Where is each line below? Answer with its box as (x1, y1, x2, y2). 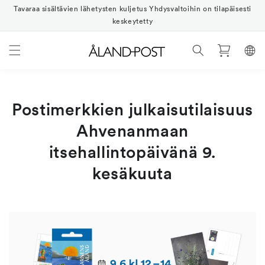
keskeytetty (112, 17, 153, 25)
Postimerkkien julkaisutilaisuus (12, 99, 253, 119)
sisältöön (11, 16, 60, 28)
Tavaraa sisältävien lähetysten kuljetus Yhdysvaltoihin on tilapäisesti (13, 5, 251, 13)
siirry (11, 7, 39, 20)
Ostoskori (204, 44, 243, 54)
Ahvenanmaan (76, 121, 189, 141)
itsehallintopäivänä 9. (49, 142, 216, 162)
